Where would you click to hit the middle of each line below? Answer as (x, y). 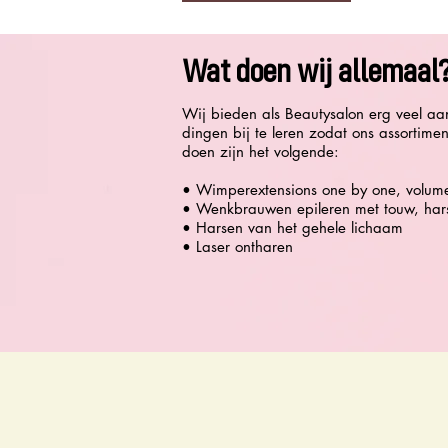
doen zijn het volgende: (263, 151)
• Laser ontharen (237, 246)
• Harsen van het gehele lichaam (292, 227)
